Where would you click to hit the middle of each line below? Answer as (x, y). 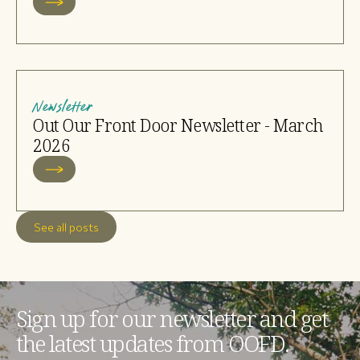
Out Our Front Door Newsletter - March (178, 125)
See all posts (66, 227)
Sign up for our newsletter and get (172, 319)
